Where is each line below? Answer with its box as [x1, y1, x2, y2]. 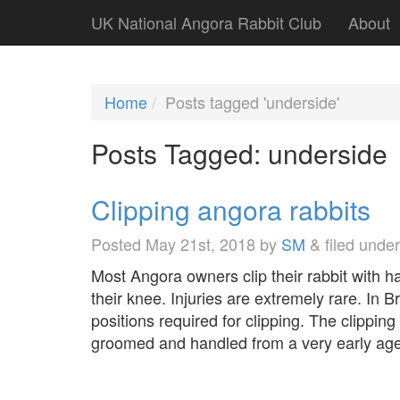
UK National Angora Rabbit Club [91, 11, 321, 34]
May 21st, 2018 [146, 231, 255, 255]
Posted [91, 231, 146, 255]
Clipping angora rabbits [91, 189, 371, 229]
